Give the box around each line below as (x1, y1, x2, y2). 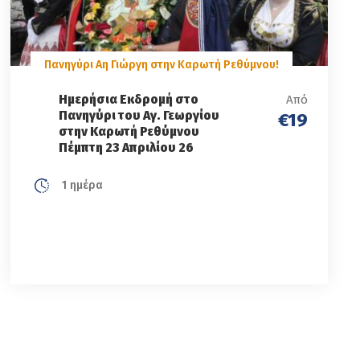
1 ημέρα (59, 178, 104, 192)
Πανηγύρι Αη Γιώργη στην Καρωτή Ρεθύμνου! (44, 57, 280, 72)
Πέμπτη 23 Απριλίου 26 (59, 138, 194, 156)
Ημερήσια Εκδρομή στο (59, 90, 199, 108)
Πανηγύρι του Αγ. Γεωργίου (59, 106, 220, 124)
